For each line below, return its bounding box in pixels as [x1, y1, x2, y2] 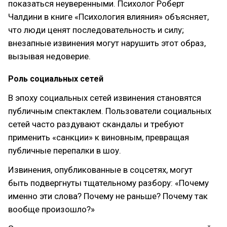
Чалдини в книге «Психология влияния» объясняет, [8, 12, 209, 22]
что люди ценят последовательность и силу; [8, 25, 184, 35]
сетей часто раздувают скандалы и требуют [8, 119, 184, 129]
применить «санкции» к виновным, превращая [8, 132, 189, 142]
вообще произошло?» [8, 204, 95, 214]
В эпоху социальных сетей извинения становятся [8, 93, 201, 103]
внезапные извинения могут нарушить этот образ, [8, 38, 206, 48]
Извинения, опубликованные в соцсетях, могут [8, 165, 193, 175]
